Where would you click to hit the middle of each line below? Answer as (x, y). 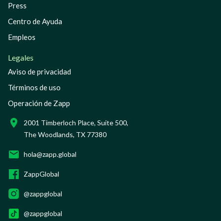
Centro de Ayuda (35, 21)
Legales (21, 57)
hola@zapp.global (50, 154)
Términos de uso (34, 87)
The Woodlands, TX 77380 (65, 134)
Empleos (22, 37)
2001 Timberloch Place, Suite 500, (76, 122)
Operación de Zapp (39, 103)
